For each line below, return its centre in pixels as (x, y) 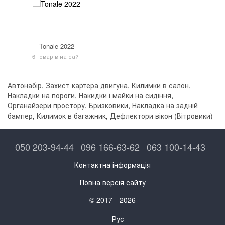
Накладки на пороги (41, 96)
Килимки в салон (160, 86)
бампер (20, 116)
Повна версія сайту (113, 182)
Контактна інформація (113, 164)
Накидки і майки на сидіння (125, 96)
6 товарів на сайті (58, 57)
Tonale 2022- (58, 46)
